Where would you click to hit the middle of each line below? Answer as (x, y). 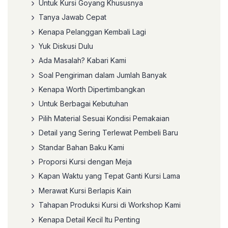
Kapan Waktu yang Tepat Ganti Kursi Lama (109, 176)
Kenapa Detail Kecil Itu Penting (89, 219)
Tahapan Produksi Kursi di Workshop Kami (110, 205)
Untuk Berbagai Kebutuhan (83, 104)
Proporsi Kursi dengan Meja (85, 162)
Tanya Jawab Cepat (73, 17)
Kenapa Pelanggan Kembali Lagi (92, 32)
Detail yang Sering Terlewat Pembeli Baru (108, 133)
